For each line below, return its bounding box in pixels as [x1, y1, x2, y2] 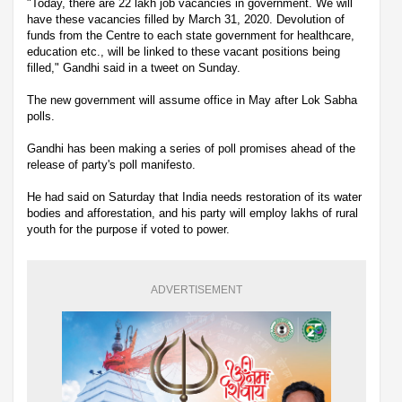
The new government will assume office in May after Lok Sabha [27, 92, 357, 107]
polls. [27, 109, 58, 123]
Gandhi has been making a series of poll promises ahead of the [27, 141, 355, 155]
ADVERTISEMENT [151, 283, 242, 296]
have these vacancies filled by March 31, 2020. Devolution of [27, 12, 345, 26]
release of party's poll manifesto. [27, 157, 199, 171]
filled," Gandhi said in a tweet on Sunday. [27, 60, 244, 74]
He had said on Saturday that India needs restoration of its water [27, 189, 362, 204]
